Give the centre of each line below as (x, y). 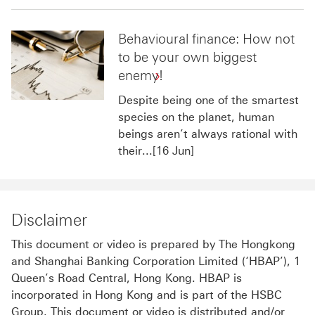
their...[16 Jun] (156, 151)
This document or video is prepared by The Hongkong (153, 245)
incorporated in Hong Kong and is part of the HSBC (147, 295)
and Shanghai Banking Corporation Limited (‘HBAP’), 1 (156, 262)
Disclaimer (49, 220)
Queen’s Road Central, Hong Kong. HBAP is (127, 278)
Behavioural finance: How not (206, 39)
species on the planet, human (196, 117)
